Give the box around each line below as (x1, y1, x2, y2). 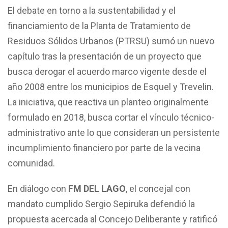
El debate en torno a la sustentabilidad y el (8, 5, 176, 16)
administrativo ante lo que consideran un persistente (8, 127, 220, 138)
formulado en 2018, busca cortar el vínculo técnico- (8, 111, 214, 123)
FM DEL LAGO (68, 183, 126, 194)
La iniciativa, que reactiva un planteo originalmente (8, 96, 209, 107)
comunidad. (8, 157, 55, 168)
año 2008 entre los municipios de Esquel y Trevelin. (8, 81, 214, 92)
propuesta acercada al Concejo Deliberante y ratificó (8, 213, 217, 224)
